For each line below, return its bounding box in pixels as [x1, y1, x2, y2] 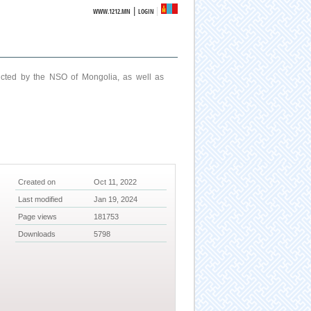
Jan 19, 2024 [94, 195, 138, 204]
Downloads [18, 230, 56, 239]
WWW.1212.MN [93, 7, 131, 16]
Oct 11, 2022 [94, 178, 137, 187]
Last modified [18, 195, 63, 204]
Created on [18, 178, 56, 187]
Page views [18, 212, 58, 221]
